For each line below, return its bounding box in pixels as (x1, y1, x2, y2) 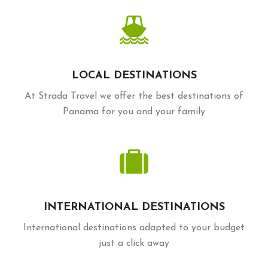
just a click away (99, 239, 169, 249)
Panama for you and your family (63, 107, 205, 117)
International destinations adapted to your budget (23, 223, 245, 233)
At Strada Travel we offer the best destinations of (25, 92, 243, 102)
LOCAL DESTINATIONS (71, 70, 197, 82)
